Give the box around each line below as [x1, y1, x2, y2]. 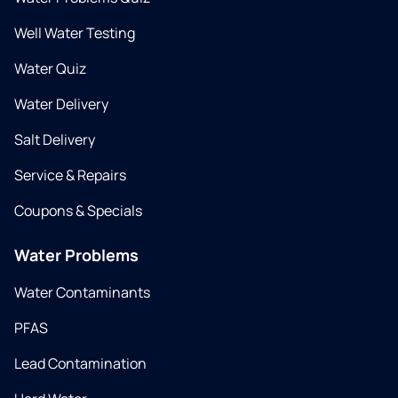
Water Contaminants [14, 283, 150, 303]
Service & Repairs [14, 165, 126, 186]
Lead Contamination [14, 354, 147, 374]
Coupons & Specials [14, 201, 142, 221]
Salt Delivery [14, 130, 95, 150]
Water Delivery [14, 94, 108, 115]
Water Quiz [14, 59, 86, 79]
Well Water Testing [14, 23, 135, 44]
